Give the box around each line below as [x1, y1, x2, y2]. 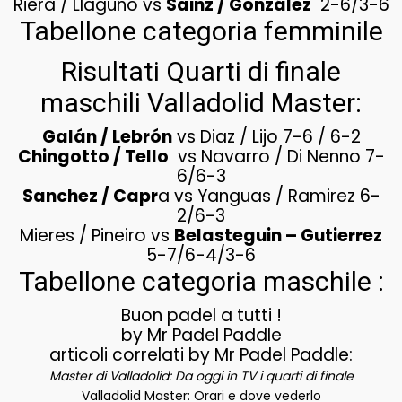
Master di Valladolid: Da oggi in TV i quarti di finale [48, 367, 354, 385]
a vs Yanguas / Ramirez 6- [157, 184, 380, 208]
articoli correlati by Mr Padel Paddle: [49, 343, 353, 367]
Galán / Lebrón [41, 125, 172, 149]
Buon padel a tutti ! [120, 303, 282, 328]
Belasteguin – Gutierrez [174, 223, 382, 248]
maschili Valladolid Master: [40, 87, 362, 118]
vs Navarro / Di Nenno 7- [168, 144, 385, 169]
